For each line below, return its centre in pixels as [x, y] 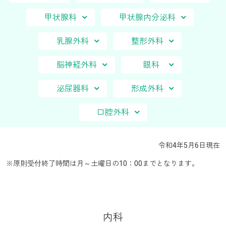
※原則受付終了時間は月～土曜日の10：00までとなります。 [102, 163]
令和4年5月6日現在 [189, 145]
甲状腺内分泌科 [147, 17]
